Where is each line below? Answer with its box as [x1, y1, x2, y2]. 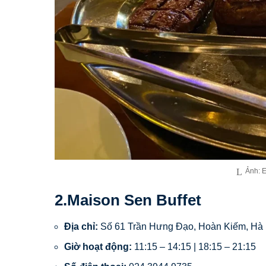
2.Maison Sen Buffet [55, 191, 201, 210]
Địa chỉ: [64, 221, 98, 232]
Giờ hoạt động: [64, 241, 132, 252]
